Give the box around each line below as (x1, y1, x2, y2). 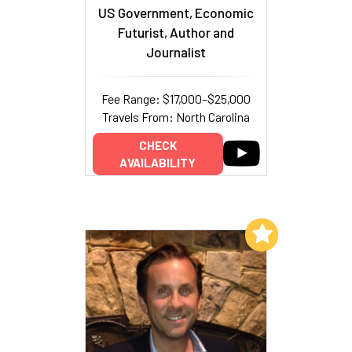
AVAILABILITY (119, 156, 196, 170)
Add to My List (163, 226, 242, 241)
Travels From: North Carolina (102, 109, 250, 125)
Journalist (146, 44, 206, 60)
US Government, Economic (98, 5, 254, 21)
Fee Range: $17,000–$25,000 (101, 91, 251, 107)
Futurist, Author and (118, 24, 234, 41)
